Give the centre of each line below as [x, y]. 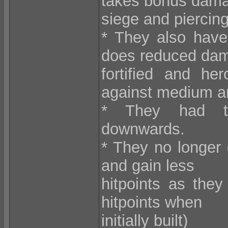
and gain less [148, 166]
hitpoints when [152, 202]
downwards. [143, 129]
